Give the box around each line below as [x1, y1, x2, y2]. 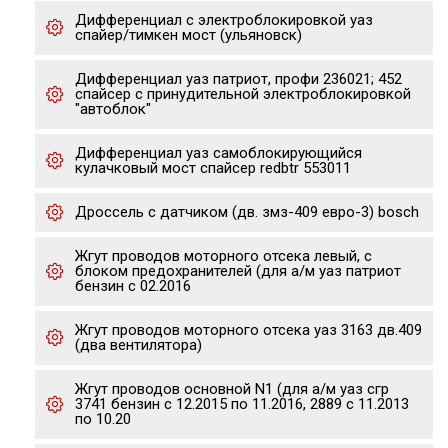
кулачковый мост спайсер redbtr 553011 [75, 159, 351, 177]
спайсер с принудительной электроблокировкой [75, 85, 411, 103]
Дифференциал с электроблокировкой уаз [75, 11, 373, 29]
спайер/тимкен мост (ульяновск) [75, 26, 302, 44]
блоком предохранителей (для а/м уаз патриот [75, 262, 401, 280]
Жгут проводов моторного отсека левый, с [75, 247, 372, 265]
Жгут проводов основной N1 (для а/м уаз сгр [75, 380, 389, 398]
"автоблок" [75, 100, 151, 118]
